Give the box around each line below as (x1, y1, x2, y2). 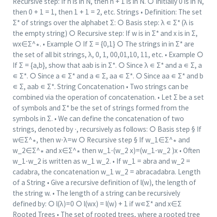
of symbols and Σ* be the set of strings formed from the (12, 103, 189, 113)
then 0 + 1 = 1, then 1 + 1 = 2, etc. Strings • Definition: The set (12, 7, 202, 17)
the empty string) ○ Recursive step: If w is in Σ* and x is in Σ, (12, 29, 198, 38)
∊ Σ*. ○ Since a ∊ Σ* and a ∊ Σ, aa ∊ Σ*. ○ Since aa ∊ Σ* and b (12, 71, 203, 81)
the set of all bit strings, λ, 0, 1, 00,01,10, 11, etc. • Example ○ (12, 50, 203, 60)
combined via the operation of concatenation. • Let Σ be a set (12, 93, 204, 102)
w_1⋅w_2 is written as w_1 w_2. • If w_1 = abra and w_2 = (12, 156, 190, 166)
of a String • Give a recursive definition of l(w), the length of (12, 178, 196, 187)
